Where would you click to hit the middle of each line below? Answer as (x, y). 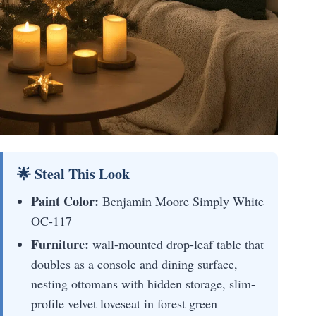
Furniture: (60, 244)
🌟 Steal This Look (73, 174)
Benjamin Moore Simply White (181, 201)
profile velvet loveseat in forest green (124, 303)
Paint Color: (65, 201)
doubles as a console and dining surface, (134, 263)
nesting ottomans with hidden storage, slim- (143, 283)
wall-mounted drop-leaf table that (176, 244)
